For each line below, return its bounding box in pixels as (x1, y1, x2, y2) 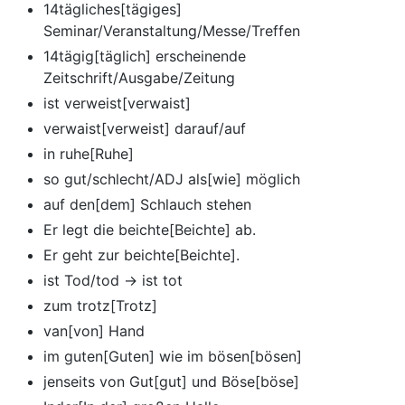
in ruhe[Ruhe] (43, 144, 134, 163)
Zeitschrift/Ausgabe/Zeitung (43, 68, 235, 87)
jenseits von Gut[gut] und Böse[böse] (43, 372, 299, 391)
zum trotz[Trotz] (43, 296, 157, 315)
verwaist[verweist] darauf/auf (43, 118, 246, 137)
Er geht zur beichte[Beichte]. (43, 245, 240, 264)
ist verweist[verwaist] (43, 93, 191, 112)
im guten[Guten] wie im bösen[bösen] (43, 346, 302, 365)
